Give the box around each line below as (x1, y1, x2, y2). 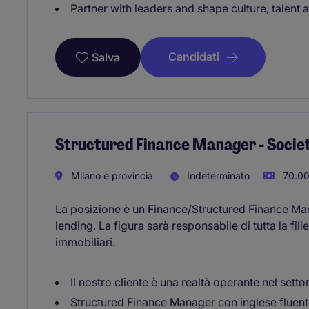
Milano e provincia (68, 170, 153, 182)
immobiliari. (55, 235, 115, 250)
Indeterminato (184, 170, 250, 182)
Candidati (168, 50, 219, 64)
